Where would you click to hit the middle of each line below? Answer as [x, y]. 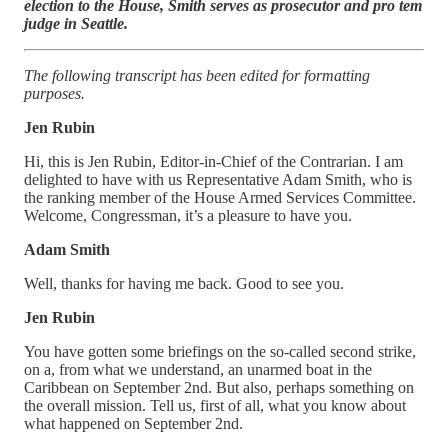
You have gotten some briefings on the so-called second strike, [220, 351]
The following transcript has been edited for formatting [197, 75]
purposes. [54, 93]
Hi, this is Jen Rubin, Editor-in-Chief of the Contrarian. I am [213, 161]
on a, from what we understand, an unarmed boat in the [198, 369]
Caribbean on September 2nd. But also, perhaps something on [219, 387]
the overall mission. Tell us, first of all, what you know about [215, 405]
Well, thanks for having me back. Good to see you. [184, 283]
